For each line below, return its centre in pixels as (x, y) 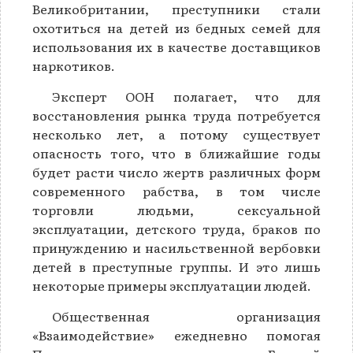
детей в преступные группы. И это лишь (176, 267)
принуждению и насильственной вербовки (176, 248)
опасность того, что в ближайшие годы (176, 153)
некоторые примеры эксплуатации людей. (172, 286)
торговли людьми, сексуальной (176, 210)
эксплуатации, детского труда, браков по (176, 229)
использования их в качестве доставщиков (176, 47)
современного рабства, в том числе (176, 191)
